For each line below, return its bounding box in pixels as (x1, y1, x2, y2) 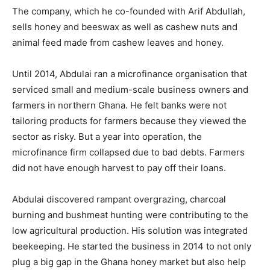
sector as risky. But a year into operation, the (12, 131, 202, 142)
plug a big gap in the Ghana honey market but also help (12, 256, 246, 268)
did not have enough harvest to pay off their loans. (12, 162, 226, 174)
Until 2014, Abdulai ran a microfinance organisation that (12, 68, 247, 80)
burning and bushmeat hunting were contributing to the (12, 209, 248, 221)
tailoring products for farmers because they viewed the (12, 115, 246, 127)
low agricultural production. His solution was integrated (12, 225, 248, 236)
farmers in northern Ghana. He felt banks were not (12, 99, 227, 111)
